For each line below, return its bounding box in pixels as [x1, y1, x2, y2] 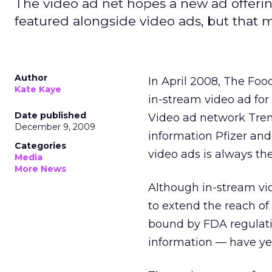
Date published [15, 110, 86, 121]
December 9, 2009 [15, 121, 95, 132]
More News [15, 163, 66, 174]
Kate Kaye [15, 84, 61, 95]
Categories [15, 140, 66, 151]
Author [15, 72, 47, 83]
